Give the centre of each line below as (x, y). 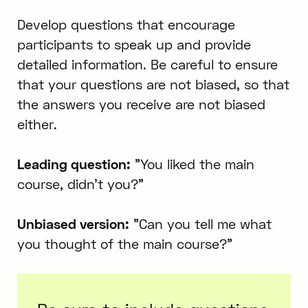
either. (37, 124)
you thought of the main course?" (124, 244)
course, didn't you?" (80, 184)
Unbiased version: (73, 224)
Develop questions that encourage (126, 25)
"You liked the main (192, 164)
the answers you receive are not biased (141, 104)
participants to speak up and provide (134, 45)
